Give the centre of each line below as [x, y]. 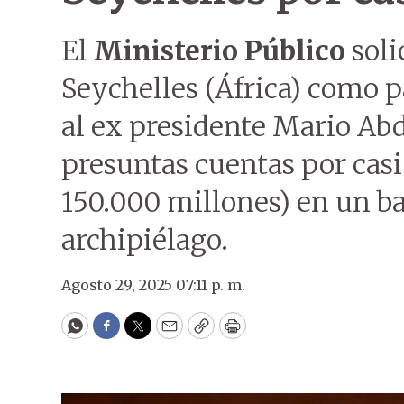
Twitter [167, 334]
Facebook [143, 334]
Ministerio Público [220, 50]
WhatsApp [116, 334]
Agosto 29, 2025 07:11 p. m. [153, 285]
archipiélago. [145, 240]
